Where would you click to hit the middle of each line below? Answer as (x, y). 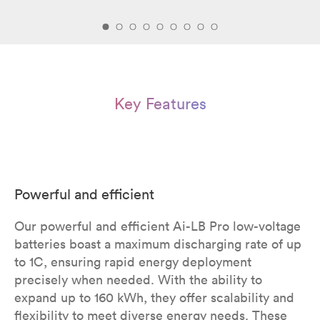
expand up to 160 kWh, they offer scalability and (154, 297)
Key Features (160, 104)
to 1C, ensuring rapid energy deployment (133, 262)
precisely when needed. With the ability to (138, 280)
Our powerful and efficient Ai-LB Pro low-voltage (157, 226)
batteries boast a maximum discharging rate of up (158, 244)
